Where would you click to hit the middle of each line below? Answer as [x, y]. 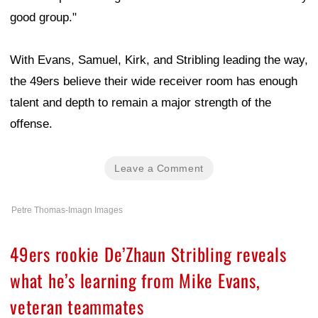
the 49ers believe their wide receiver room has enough [154, 82]
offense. [31, 124]
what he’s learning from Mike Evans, [135, 280]
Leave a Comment [159, 169]
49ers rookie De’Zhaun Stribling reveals [148, 254]
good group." [43, 18]
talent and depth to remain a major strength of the [141, 103]
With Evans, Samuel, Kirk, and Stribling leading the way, [159, 60]
